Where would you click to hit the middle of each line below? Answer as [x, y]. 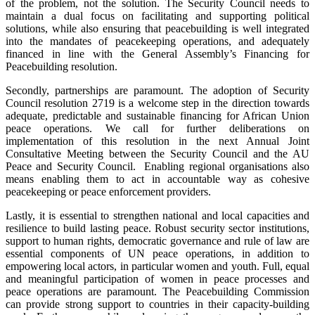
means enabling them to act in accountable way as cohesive [157, 179]
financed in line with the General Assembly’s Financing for [157, 53]
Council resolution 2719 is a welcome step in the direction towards [157, 103]
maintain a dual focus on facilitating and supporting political [157, 15]
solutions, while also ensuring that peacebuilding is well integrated [157, 28]
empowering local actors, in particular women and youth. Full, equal [157, 266]
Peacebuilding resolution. [62, 66]
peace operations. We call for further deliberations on [157, 128]
